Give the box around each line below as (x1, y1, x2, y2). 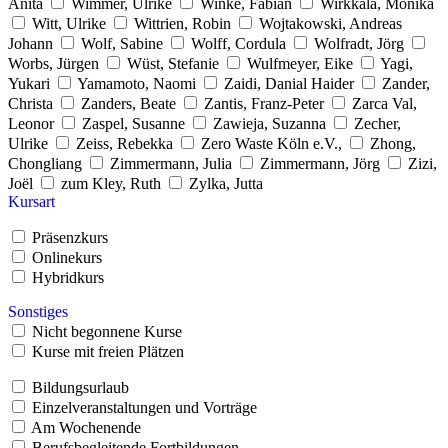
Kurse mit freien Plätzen (32, 342, 184, 360)
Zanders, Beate (81, 94, 176, 112)
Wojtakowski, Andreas (259, 14, 402, 32)
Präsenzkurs (32, 228, 108, 246)
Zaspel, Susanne (82, 114, 185, 132)
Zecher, (354, 114, 401, 132)
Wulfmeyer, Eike (247, 54, 353, 72)
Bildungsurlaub (32, 378, 129, 396)
